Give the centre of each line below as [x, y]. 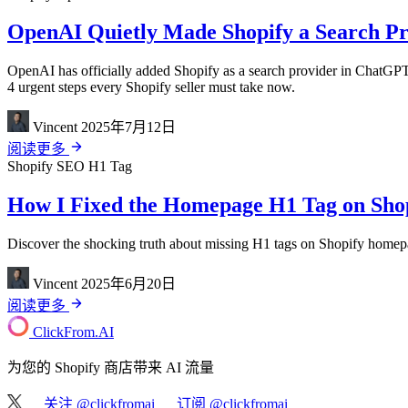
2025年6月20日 [128, 284]
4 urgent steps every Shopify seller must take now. [151, 87]
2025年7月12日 [128, 127]
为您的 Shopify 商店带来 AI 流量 [111, 368]
